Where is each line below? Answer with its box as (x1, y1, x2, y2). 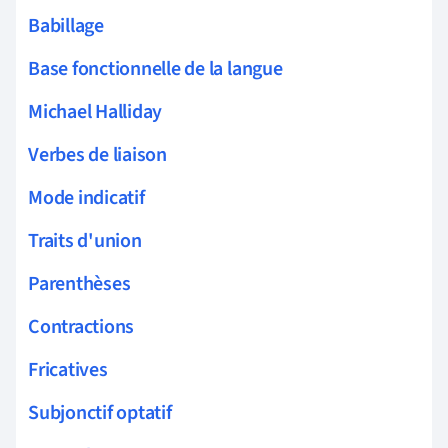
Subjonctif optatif (28, 399, 172, 428)
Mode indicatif (28, 184, 145, 213)
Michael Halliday (28, 98, 163, 127)
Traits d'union (28, 227, 142, 256)
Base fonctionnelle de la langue (28, 55, 283, 84)
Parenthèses (28, 270, 131, 299)
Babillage (28, 12, 104, 41)
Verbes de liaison (28, 141, 167, 170)
